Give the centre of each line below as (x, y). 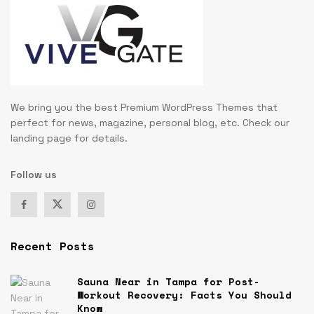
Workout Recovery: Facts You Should (184, 294)
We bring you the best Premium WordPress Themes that (144, 107)
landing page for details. (69, 138)
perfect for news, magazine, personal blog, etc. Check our (150, 122)
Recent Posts (53, 246)
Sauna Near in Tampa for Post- (169, 281)
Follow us (34, 174)
